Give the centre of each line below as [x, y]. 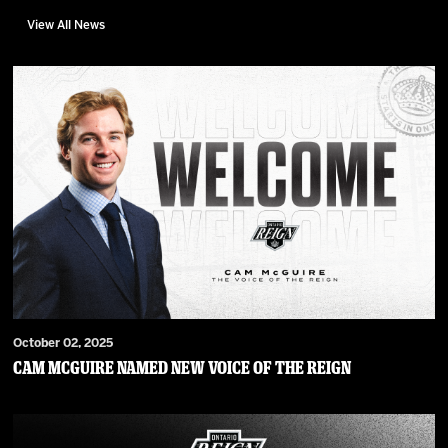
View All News [66, 25]
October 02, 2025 [63, 343]
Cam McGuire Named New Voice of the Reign [182, 367]
